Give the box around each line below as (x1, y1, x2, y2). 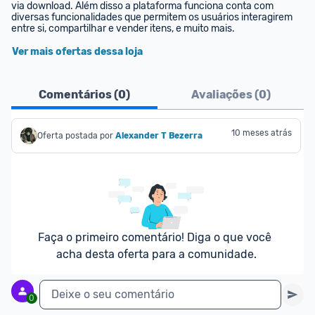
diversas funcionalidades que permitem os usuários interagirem (11, 11, 292, 23)
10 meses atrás (231, 128, 292, 138)
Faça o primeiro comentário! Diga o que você (38, 231, 271, 244)
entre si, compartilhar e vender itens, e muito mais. (11, 22, 235, 34)
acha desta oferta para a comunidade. (56, 247, 257, 261)
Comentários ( (39, 88, 118, 101)
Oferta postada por (37, 131, 113, 141)
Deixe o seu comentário (51, 288, 174, 301)
